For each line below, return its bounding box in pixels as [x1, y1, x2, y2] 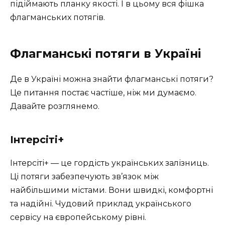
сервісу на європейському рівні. [10, 212, 146, 222]
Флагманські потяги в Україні [10, 46, 201, 61]
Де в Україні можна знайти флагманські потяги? [10, 74, 213, 84]
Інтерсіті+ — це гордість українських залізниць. [10, 158, 209, 168]
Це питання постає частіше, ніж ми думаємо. [10, 87, 196, 97]
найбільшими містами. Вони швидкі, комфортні [10, 185, 213, 195]
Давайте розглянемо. [10, 101, 99, 111]
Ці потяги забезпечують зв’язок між [10, 171, 159, 181]
